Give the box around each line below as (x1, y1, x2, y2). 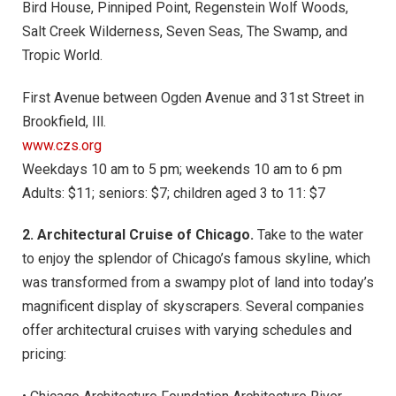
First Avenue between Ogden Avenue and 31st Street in (22, 88, 364, 106)
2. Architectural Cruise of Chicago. (22, 226, 254, 244)
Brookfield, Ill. (22, 112, 106, 130)
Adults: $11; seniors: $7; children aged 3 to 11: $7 (22, 184, 325, 202)
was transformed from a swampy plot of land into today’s (22, 274, 374, 292)
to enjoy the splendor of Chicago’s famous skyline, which (22, 250, 370, 268)
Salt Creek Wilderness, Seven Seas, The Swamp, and (22, 22, 347, 40)
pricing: (22, 346, 66, 363)
